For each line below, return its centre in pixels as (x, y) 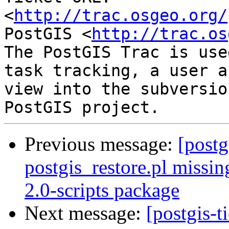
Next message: (85, 213)
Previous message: (101, 144)
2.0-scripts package (102, 190)
